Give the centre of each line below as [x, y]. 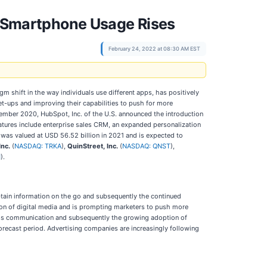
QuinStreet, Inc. [93, 146]
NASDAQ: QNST [146, 146]
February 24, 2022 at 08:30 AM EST [154, 49]
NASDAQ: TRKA [38, 146]
